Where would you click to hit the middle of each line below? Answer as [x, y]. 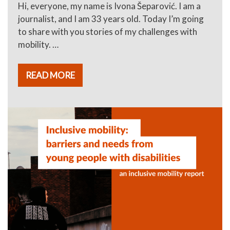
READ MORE [50, 75]
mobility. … [38, 44]
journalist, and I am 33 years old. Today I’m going [111, 18]
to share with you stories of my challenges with [108, 31]
